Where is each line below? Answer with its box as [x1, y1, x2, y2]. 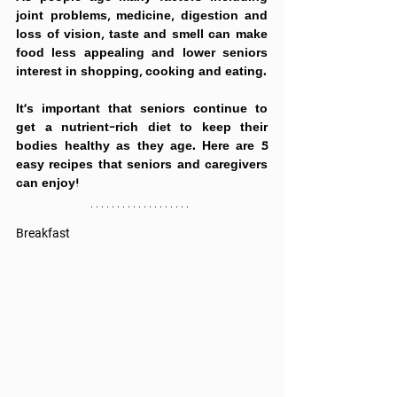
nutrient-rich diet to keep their [61, 121, 268, 135]
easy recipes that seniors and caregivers [16, 159, 268, 172]
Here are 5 [201, 140, 269, 153]
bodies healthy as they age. [16, 140, 202, 153]
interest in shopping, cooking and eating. [16, 66, 266, 79]
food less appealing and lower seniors [16, 47, 268, 60]
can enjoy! [16, 177, 79, 191]
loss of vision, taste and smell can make [16, 28, 268, 42]
